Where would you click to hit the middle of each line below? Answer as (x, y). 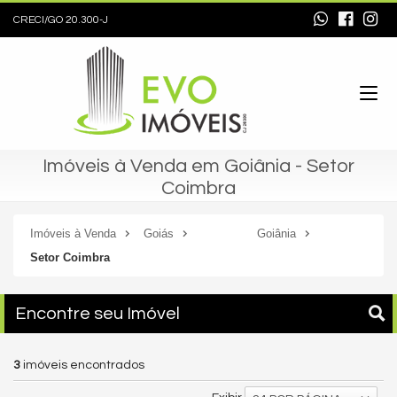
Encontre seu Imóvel (97, 314)
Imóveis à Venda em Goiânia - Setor (198, 166)
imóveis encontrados (82, 365)
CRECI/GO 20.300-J (61, 20)
